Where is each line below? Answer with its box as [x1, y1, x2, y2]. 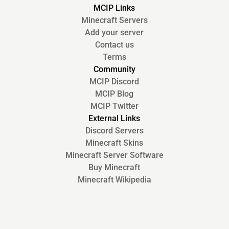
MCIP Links [94, 3, 135, 13]
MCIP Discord [89, 77, 140, 87]
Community [93, 64, 135, 75]
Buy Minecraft [88, 163, 141, 173]
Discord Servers [85, 126, 144, 136]
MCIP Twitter [90, 101, 139, 111]
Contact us [95, 40, 134, 50]
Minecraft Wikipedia [77, 175, 151, 185]
